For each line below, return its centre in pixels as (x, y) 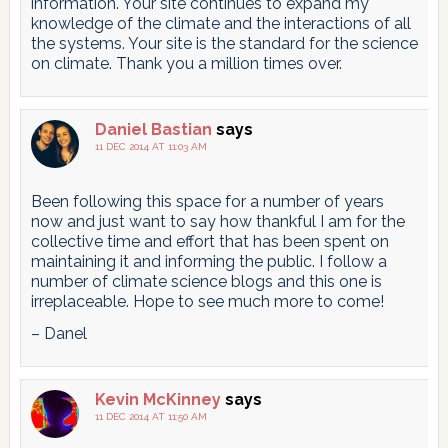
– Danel (58, 334)
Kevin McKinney (157, 400)
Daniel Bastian (153, 130)
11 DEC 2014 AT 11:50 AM (150, 417)
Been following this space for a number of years (207, 202)
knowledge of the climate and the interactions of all (220, 24)
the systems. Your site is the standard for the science (224, 44)
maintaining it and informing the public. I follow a (208, 262)
